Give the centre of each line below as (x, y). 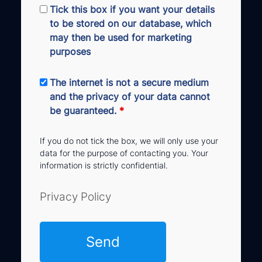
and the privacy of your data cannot (130, 96)
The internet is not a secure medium (129, 82)
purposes (70, 51)
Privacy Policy (75, 196)
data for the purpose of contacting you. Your (124, 153)
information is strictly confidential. (104, 165)
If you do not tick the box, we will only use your (129, 140)
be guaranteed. (85, 110)
